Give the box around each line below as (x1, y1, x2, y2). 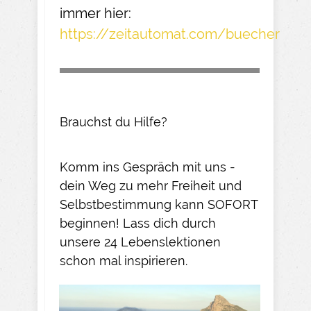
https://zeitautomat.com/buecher (60, 26, 280, 43)
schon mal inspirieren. (60, 253, 187, 269)
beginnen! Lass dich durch (60, 216, 216, 231)
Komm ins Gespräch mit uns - (60, 160, 235, 175)
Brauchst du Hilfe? (60, 115, 167, 130)
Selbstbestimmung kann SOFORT (60, 197, 258, 212)
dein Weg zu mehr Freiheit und (60, 178, 242, 194)
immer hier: (60, 5, 131, 22)
